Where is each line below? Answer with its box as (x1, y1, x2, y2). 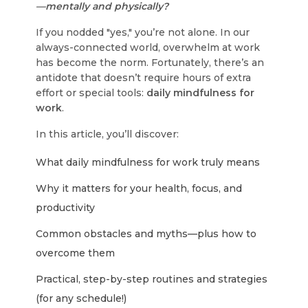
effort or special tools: (36, 87, 147, 99)
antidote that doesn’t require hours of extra (36, 71, 252, 84)
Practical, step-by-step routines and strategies (36, 273, 268, 285)
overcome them (36, 247, 115, 259)
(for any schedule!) (36, 292, 127, 305)
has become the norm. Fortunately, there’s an (36, 56, 265, 69)
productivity (36, 201, 96, 214)
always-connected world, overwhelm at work (36, 41, 261, 54)
